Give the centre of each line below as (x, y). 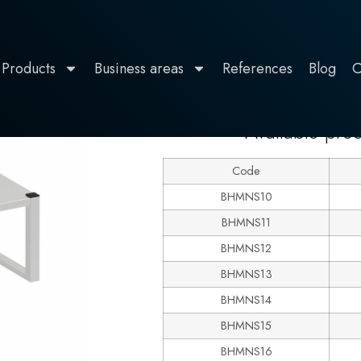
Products (29, 68)
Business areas (139, 68)
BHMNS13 (246, 274)
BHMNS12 (246, 248)
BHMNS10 (246, 197)
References (257, 68)
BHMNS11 (246, 222)
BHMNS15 (246, 326)
